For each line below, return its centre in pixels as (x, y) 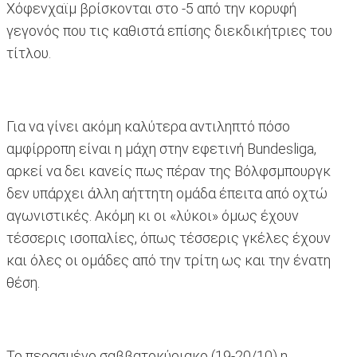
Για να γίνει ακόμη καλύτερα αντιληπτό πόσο (148, 127)
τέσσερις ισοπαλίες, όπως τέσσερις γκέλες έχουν (169, 238)
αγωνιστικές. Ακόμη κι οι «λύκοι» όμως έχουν (153, 216)
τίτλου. (29, 53)
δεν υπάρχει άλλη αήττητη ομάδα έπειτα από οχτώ (167, 194)
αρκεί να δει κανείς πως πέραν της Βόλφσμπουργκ (169, 171)
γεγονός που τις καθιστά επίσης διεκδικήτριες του (169, 31)
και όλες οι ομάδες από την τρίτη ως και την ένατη (169, 261)
